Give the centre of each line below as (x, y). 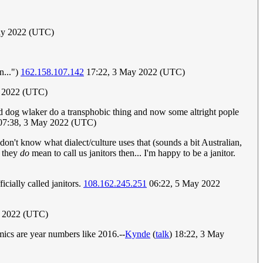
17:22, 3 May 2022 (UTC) (134, 72)
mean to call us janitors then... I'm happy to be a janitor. (132, 153)
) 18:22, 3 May (197, 234)
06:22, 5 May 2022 (183, 184)
